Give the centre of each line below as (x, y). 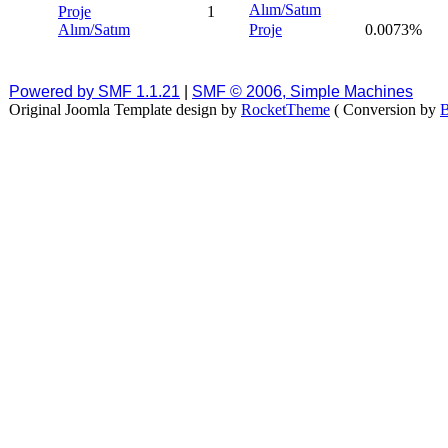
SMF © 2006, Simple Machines (302, 91)
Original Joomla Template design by (125, 109)
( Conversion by (385, 109)
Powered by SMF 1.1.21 (94, 91)
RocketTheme (285, 109)
